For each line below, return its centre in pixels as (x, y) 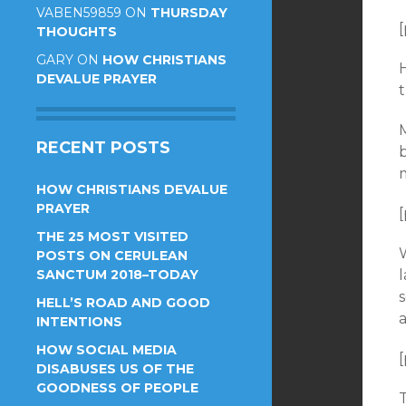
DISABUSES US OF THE (115, 369)
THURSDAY (189, 13)
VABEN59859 (79, 13)
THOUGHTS (77, 32)
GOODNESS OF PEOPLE (117, 388)
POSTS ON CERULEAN (112, 256)
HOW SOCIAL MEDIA (106, 350)
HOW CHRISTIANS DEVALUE (132, 189)
